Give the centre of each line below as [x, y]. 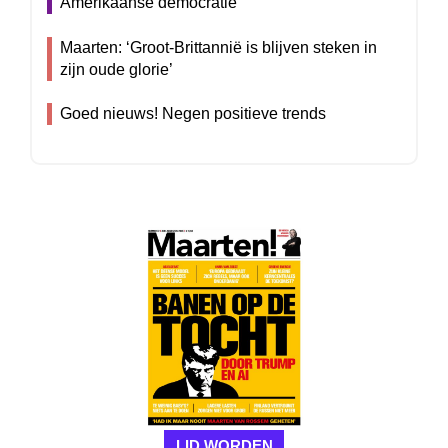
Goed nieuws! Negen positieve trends [192, 114]
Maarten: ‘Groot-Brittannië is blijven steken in [218, 47]
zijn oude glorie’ [116, 69]
